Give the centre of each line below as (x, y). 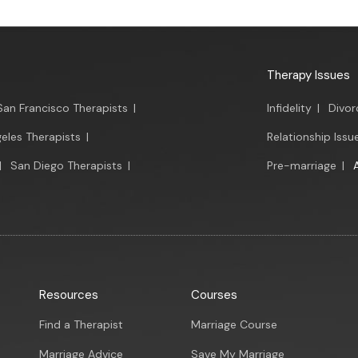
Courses (214, 295)
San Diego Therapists (66, 165)
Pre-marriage (302, 165)
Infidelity (289, 108)
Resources (69, 295)
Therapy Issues (308, 75)
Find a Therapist (81, 324)
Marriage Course (234, 324)
